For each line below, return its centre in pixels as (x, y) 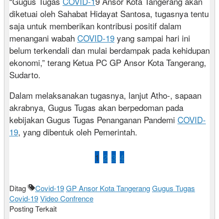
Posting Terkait (33, 209)
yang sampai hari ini (152, 38)
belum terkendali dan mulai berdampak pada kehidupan (109, 50)
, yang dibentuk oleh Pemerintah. (78, 132)
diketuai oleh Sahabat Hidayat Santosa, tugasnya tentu (109, 14)
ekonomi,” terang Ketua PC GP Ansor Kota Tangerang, (108, 63)
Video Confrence (67, 198)
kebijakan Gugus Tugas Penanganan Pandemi (93, 120)
